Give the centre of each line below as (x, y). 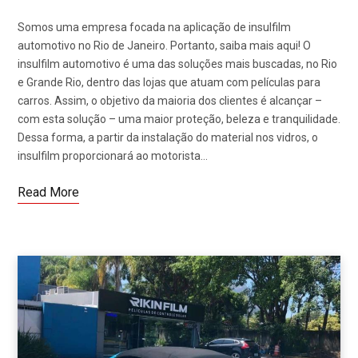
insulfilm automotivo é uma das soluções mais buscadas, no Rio (177, 64)
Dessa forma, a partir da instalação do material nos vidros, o (168, 138)
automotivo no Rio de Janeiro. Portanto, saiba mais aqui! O (164, 46)
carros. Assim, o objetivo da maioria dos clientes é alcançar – (170, 101)
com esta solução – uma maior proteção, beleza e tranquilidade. (179, 119)
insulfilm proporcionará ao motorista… (113, 156)
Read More (48, 193)
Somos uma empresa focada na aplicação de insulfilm (154, 28)
